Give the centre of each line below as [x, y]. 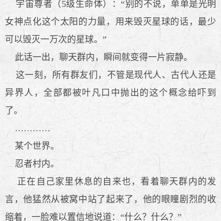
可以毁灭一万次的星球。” [56, 39]
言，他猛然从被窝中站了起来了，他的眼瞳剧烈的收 [110, 199]
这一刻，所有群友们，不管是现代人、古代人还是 [110, 75]
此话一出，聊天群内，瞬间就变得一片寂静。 [99, 57]
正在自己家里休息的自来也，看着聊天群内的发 [110, 181]
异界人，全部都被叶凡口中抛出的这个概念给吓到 [110, 92]
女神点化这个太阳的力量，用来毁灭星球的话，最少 [110, 21]
